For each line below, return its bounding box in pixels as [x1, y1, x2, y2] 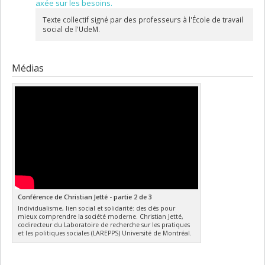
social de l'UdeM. [42, 24, 100, 34]
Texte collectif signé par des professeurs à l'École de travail [42, 15, 243, 25]
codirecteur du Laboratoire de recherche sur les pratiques [18, 221, 190, 230]
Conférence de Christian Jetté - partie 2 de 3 [18, 192, 153, 201]
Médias [12, 62, 44, 75]
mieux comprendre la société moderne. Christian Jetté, [18, 212, 184, 221]
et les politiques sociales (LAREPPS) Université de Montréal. [18, 229, 192, 238]
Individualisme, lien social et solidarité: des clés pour [18, 204, 176, 213]
